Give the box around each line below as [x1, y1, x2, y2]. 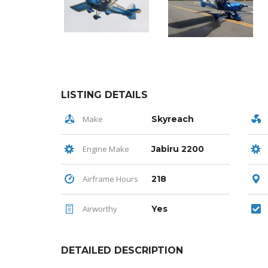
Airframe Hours [81, 173, 138, 185]
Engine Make [81, 144, 129, 155]
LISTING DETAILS [61, 89, 148, 101]
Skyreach [151, 114, 194, 125]
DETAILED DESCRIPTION [61, 245, 183, 257]
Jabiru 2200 [151, 144, 204, 155]
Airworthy [81, 203, 117, 215]
